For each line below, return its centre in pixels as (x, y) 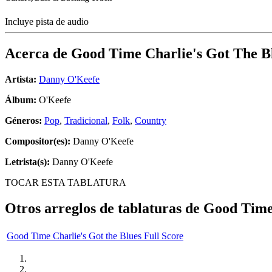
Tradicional (86, 121)
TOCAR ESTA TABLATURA (66, 183)
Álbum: (21, 100)
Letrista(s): (27, 162)
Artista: (21, 80)
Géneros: (25, 121)
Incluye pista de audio (48, 22)
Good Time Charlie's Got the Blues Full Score (95, 236)
